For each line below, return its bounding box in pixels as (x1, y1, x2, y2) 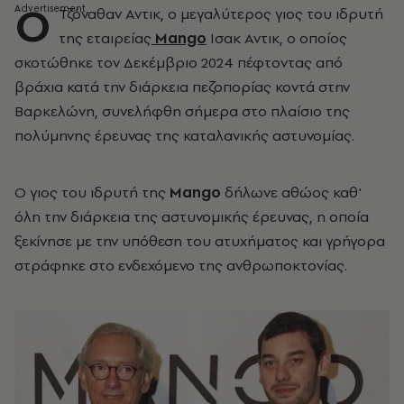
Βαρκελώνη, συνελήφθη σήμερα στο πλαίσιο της (14, 101, 350, 121)
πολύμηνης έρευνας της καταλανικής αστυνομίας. (14, 125, 354, 145)
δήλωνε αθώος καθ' (221, 182, 362, 202)
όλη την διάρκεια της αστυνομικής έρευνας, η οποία (14, 207, 369, 226)
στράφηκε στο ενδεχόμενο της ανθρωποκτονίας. (14, 255, 347, 275)
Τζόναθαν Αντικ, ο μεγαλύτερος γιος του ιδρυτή (59, 4, 383, 23)
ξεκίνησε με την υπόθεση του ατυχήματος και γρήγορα (14, 231, 385, 251)
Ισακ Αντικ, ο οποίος (207, 28, 347, 48)
